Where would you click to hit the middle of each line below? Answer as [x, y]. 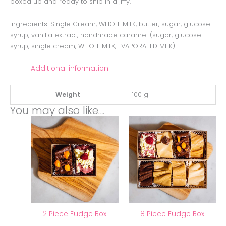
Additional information [70, 69]
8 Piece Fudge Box [172, 214]
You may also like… [57, 110]
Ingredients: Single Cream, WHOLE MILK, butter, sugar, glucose [110, 24]
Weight [68, 94]
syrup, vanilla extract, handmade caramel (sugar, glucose [106, 35]
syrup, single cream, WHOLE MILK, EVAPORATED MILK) [93, 46]
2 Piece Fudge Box [74, 214]
